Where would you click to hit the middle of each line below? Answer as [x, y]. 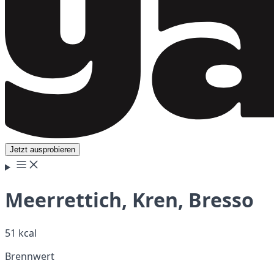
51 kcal [21, 233]
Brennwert [30, 256]
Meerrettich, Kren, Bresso [129, 200]
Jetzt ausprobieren [43, 150]
